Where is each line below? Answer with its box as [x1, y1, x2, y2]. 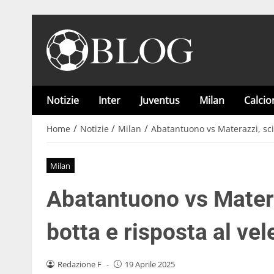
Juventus [140, 94, 180, 107]
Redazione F [57, 258, 102, 270]
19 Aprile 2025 [124, 258, 175, 270]
